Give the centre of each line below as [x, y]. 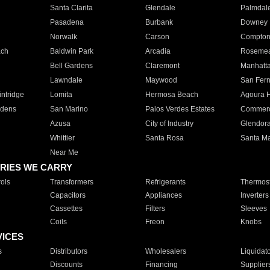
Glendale [160, 8]
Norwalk [63, 37]
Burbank [159, 22]
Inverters [254, 195]
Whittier [62, 138]
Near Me [64, 152]
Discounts [66, 265]
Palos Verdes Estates [180, 109]
